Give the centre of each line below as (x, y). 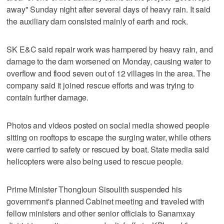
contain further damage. (48, 97)
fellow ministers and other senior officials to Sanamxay (101, 213)
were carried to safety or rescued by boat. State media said (108, 149)
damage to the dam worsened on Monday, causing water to (109, 61)
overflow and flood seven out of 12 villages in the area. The (108, 73)
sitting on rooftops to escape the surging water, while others (109, 137)
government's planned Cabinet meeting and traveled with (105, 201)
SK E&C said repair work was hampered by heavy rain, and (110, 49)
